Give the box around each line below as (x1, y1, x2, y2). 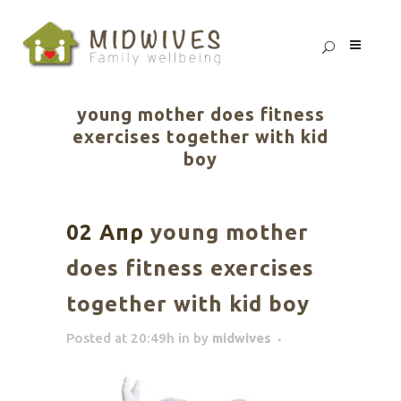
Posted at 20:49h (66, 330, 175, 346)
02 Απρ (66, 220, 144, 244)
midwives (212, 330, 271, 346)
